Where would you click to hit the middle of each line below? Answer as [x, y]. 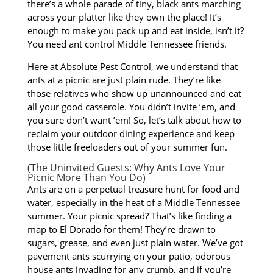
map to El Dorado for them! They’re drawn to [121, 229]
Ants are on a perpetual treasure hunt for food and [133, 189]
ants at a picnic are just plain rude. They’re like [124, 80]
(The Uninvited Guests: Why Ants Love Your [126, 167]
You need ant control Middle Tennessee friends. [127, 44]
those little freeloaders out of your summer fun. [127, 147]
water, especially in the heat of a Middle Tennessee [133, 202]
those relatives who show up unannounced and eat [134, 93]
